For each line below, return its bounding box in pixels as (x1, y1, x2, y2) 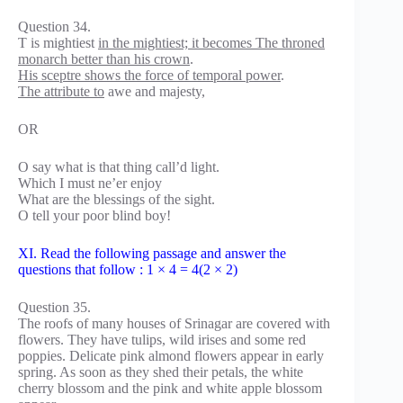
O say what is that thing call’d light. (18, 159, 219, 175)
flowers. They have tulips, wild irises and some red (18, 332, 306, 348)
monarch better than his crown (18, 51, 190, 67)
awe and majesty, (104, 84, 205, 100)
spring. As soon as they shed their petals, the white (18, 364, 303, 381)
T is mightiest (18, 35, 98, 51)
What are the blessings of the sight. (18, 192, 215, 208)
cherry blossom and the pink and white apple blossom (18, 381, 322, 397)
